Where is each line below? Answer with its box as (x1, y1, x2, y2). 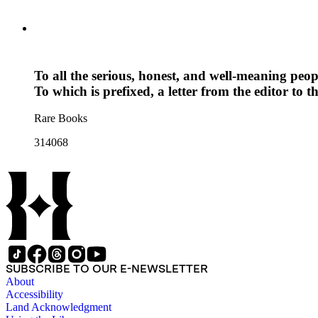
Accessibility (6, 288, 63, 301)
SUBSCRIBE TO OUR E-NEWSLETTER (6, 262, 208, 276)
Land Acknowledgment (6, 301, 111, 314)
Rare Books (34, 112, 87, 125)
